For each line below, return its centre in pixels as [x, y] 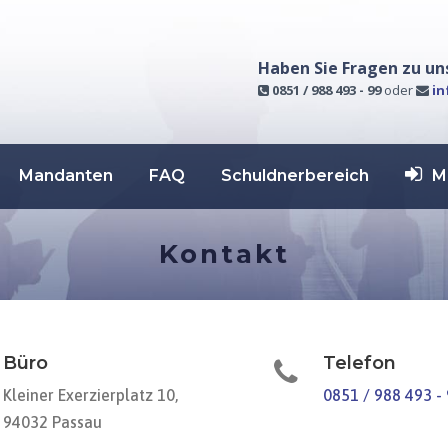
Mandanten [65, 176]
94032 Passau [52, 422]
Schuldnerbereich [294, 176]
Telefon [359, 363]
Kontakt [224, 254]
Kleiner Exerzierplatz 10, [90, 395]
